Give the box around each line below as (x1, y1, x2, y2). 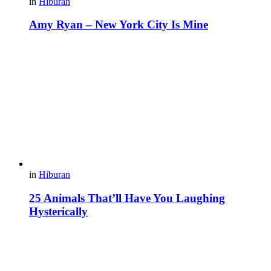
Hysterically (29, 204, 88, 218)
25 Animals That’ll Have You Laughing (29, 191, 225, 204)
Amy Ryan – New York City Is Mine (29, 18, 208, 31)
